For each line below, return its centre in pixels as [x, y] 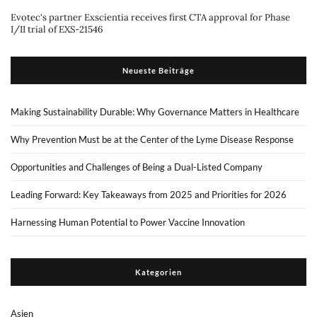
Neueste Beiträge [158, 70]
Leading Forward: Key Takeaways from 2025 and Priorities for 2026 [149, 195]
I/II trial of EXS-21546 [57, 29]
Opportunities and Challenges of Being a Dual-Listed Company [137, 167]
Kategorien [158, 272]
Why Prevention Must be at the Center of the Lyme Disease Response [152, 139]
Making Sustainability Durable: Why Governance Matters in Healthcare [155, 112]
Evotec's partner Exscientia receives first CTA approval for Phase [150, 17]
